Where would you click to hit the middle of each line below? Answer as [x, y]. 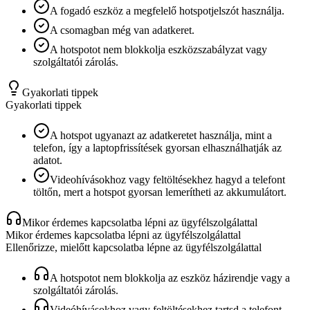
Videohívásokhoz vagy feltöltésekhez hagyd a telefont [167, 179]
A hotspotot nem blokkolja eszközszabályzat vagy [158, 49]
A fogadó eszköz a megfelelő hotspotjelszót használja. [167, 10]
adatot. [48, 160]
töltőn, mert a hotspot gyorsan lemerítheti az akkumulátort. [160, 192]
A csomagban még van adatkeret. [122, 30]
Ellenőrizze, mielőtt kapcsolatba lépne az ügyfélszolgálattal [134, 247]
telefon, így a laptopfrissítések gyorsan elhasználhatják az [157, 147]
